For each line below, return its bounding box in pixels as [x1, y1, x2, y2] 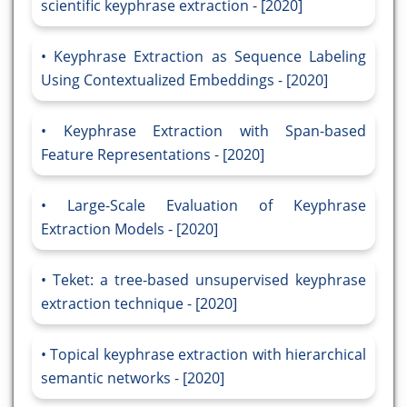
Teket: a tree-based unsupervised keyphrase [53, 270, 366, 291]
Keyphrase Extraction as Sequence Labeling [54, 46, 367, 67]
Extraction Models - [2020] [41, 219, 218, 240]
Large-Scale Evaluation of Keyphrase [67, 195, 366, 216]
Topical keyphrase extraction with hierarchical [50, 344, 367, 365]
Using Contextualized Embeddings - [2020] [41, 70, 328, 91]
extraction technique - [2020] [41, 293, 237, 314]
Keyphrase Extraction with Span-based [63, 121, 366, 142]
